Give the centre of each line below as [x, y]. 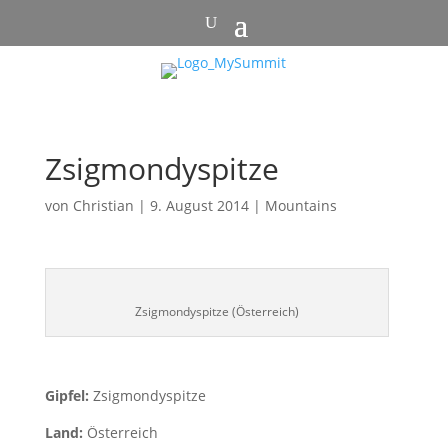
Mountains [300, 205]
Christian [103, 205]
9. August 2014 [199, 205]
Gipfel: [68, 395]
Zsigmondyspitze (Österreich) [216, 311]
